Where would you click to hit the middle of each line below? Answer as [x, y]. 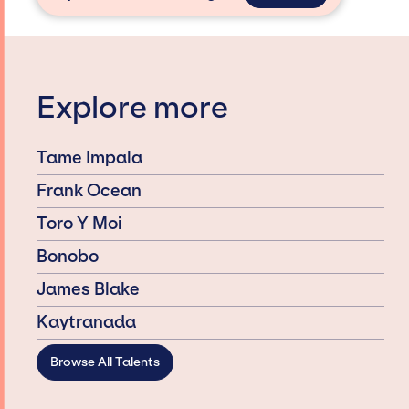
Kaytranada [86, 322]
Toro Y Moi [79, 223]
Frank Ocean [89, 190]
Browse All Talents [105, 362]
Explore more [133, 108]
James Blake [88, 289]
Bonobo [68, 256]
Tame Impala [89, 157]
